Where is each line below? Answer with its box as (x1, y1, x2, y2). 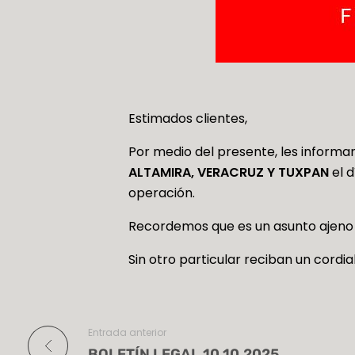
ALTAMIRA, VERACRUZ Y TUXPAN (128, 163, 333, 182)
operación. (128, 184, 196, 203)
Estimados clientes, (128, 109, 248, 128)
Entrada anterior (88, 326, 166, 340)
